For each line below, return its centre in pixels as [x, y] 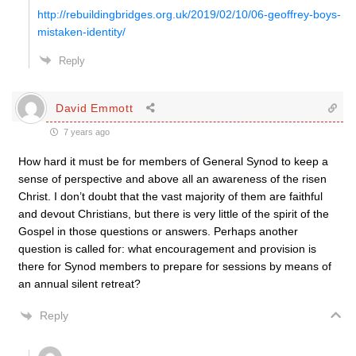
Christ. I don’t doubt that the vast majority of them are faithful [170, 196]
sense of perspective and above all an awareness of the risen [172, 179]
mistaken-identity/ [81, 32]
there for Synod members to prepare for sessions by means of [175, 266]
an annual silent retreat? [79, 284]
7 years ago [85, 132]
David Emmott [95, 108]
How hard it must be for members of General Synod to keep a [173, 161]
